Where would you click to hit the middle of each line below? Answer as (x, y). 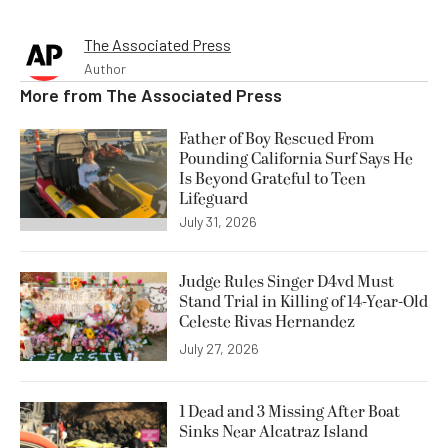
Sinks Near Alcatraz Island (273, 431)
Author (105, 69)
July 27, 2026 (219, 348)
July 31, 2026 (218, 222)
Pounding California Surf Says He (296, 159)
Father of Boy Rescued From (276, 139)
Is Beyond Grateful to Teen (272, 179)
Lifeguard (213, 199)
